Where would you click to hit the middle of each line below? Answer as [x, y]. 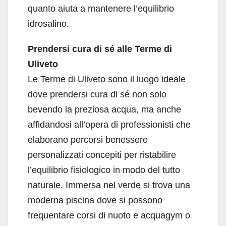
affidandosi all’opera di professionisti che [109, 125]
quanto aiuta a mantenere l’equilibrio [101, 9]
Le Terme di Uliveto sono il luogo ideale [107, 79]
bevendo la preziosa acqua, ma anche [104, 110]
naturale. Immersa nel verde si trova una [109, 185]
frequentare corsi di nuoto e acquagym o [109, 216]
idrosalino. [48, 24]
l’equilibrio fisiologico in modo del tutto [104, 170]
